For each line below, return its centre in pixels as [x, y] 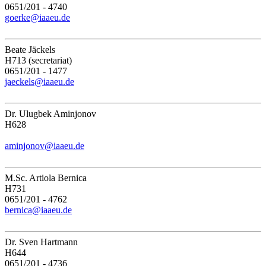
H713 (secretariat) [38, 60]
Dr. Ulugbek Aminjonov [50, 113]
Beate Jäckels [30, 49]
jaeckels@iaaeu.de [39, 81]
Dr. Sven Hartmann [41, 242]
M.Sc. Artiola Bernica [46, 178]
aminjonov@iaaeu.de [45, 145]
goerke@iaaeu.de [37, 17]
